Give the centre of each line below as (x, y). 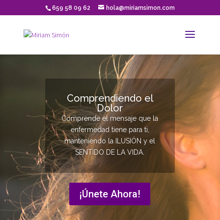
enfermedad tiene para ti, (110, 130)
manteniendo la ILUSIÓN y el (110, 141)
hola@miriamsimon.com (140, 8)
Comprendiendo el (110, 98)
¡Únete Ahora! (110, 194)
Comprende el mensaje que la (110, 119)
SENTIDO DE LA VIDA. (110, 152)
